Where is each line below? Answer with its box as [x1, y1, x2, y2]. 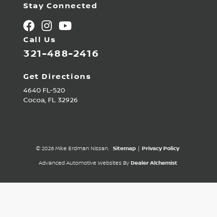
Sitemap [112, 145, 136, 153]
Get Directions [23, 72, 92, 82]
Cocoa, [23, 96, 48, 105]
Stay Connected [23, 1, 98, 11]
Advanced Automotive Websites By [38, 160, 129, 167]
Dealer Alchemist [130, 160, 177, 167]
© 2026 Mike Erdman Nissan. [35, 145, 110, 153]
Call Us [23, 35, 56, 45]
